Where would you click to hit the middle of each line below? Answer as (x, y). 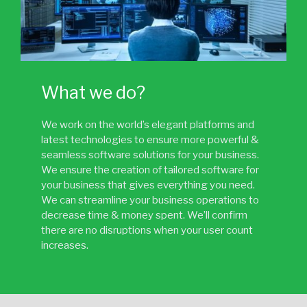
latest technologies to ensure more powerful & (150, 139)
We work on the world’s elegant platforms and (148, 124)
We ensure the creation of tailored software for (150, 170)
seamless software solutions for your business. (150, 155)
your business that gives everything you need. (148, 185)
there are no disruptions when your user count (147, 230)
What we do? (93, 92)
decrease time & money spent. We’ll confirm (144, 215)
